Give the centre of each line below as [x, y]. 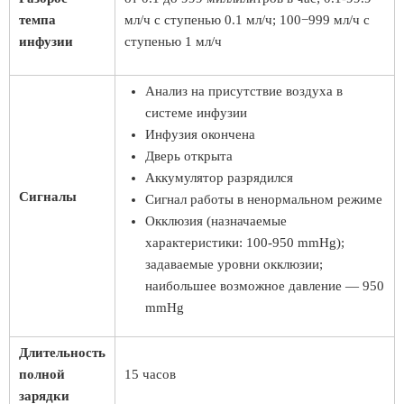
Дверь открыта [189, 156]
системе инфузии [196, 113]
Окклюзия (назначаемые [216, 221]
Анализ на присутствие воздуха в [244, 91]
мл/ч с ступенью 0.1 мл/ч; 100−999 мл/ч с [247, 20]
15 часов [150, 374]
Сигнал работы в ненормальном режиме [264, 199]
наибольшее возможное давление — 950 [265, 286]
